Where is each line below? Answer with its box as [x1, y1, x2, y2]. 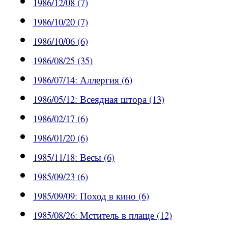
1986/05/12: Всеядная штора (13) [33, 93, 164, 106]
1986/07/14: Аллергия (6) [33, 73, 132, 87]
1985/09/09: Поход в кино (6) [33, 189, 149, 203]
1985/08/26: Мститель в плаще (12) [33, 209, 172, 222]
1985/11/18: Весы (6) [33, 151, 115, 164]
